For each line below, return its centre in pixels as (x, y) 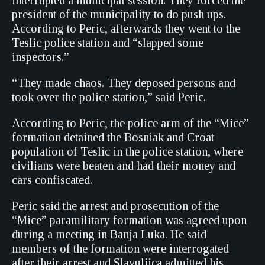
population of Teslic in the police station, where (127, 151)
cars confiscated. (52, 180)
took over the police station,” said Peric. (109, 97)
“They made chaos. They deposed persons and (124, 83)
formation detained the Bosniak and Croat (113, 137)
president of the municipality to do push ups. (119, 14)
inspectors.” (41, 57)
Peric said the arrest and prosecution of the (115, 206)
